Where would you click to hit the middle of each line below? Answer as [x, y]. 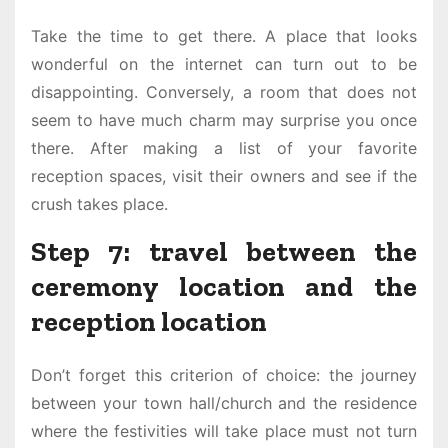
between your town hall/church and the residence [224, 403]
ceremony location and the [224, 287]
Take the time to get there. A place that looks [224, 36]
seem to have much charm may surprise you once [224, 120]
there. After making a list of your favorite [224, 148]
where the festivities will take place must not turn [224, 431]
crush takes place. [99, 204]
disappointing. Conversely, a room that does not [224, 92]
